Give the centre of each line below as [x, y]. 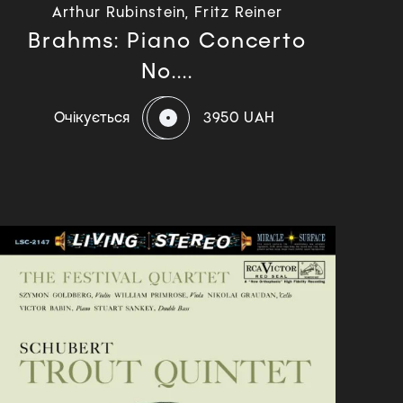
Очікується [92, 118]
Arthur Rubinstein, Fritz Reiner [167, 13]
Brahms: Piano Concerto [167, 40]
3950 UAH [239, 118]
